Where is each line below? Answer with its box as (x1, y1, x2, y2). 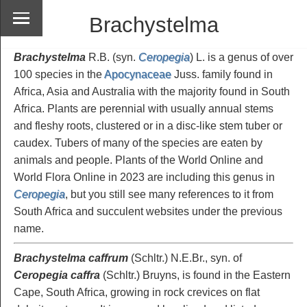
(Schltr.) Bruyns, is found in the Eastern (100, 269, 291, 281)
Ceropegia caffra (14, 269, 100, 281)
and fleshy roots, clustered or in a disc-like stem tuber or (14, 119, 282, 132)
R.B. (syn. (86, 51, 138, 63)
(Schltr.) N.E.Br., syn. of (128, 251, 242, 264)
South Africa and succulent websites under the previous (14, 205, 282, 217)
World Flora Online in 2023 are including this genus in (14, 171, 275, 183)
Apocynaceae (104, 68, 171, 80)
